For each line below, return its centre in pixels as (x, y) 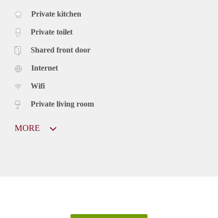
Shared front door (61, 50)
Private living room (62, 104)
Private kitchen (56, 14)
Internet (45, 68)
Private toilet (52, 32)
